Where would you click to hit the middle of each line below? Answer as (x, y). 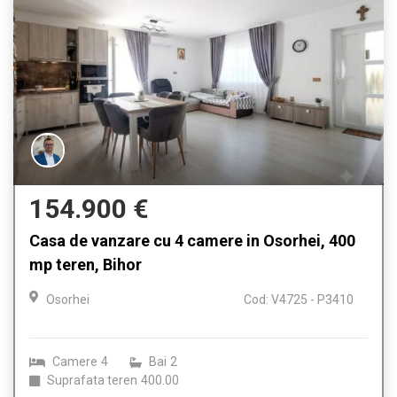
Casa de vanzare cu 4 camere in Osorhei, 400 (192, 241)
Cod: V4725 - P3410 (299, 300)
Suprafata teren (92, 381)
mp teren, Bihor (86, 265)
